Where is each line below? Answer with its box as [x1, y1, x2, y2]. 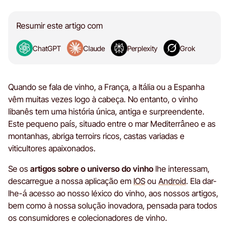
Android [158, 176, 186, 186]
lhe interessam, [153, 164, 210, 174]
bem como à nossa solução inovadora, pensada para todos [8, 200, 217, 211]
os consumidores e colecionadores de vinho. [8, 213, 167, 223]
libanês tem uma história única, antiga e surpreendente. [8, 106, 204, 117]
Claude [83, 43, 105, 53]
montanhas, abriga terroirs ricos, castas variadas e [8, 131, 185, 141]
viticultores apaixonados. [8, 143, 96, 153]
